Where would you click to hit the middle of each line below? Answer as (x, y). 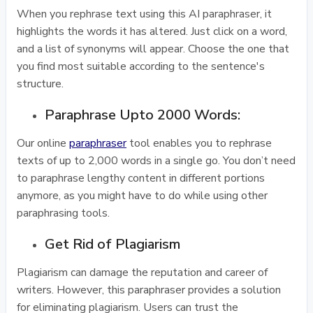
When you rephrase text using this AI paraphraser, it (144, 14)
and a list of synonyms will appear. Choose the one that (153, 49)
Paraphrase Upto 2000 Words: (143, 115)
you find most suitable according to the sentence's (141, 66)
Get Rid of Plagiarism (112, 244)
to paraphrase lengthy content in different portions (141, 178)
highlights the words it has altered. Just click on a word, (152, 31)
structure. (40, 84)
